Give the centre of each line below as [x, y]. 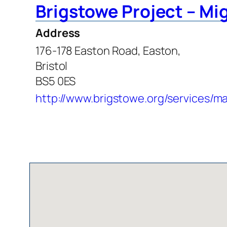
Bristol [52, 66]
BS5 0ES [56, 81]
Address [58, 33]
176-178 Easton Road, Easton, [108, 50]
